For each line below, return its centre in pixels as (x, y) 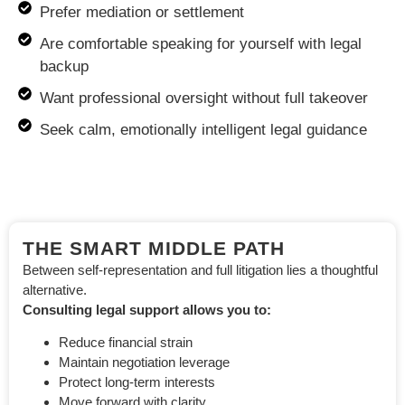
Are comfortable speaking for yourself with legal (200, 43)
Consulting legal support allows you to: (147, 309)
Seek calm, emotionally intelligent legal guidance (203, 129)
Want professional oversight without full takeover (203, 98)
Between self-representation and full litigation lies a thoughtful (200, 269)
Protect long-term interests (137, 382)
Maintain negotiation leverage (144, 363)
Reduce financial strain (126, 343)
